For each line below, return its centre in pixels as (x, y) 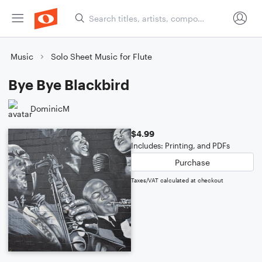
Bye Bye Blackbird (69, 85)
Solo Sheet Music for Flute (101, 56)
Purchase (192, 162)
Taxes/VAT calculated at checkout (177, 180)
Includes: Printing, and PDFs (180, 146)
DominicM (50, 108)
